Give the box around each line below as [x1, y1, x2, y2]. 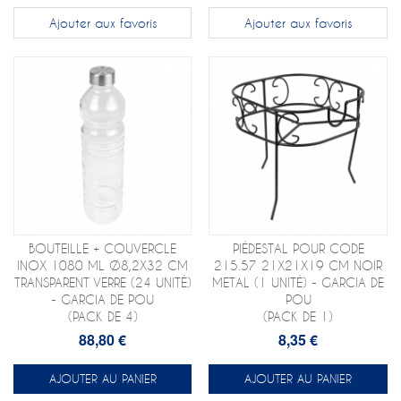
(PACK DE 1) [263, 308, 334, 324]
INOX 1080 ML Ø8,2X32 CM [17, 257, 189, 273]
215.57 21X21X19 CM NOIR [214, 257, 383, 273]
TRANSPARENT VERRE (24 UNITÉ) [13, 274, 192, 290]
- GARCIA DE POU [51, 291, 155, 307]
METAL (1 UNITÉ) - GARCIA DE [212, 274, 385, 290]
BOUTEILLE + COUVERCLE [29, 240, 177, 256]
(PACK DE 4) [67, 308, 138, 324]
